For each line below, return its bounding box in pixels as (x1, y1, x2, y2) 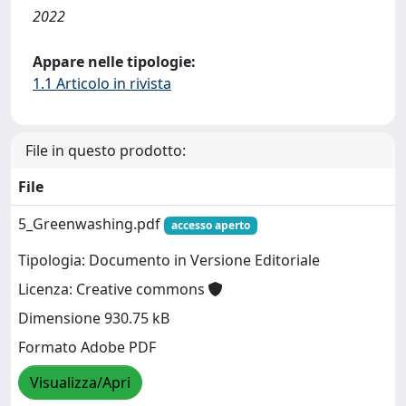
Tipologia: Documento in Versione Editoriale (18, 250, 320, 271)
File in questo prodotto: (25, 140, 186, 160)
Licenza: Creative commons (18, 279, 208, 300)
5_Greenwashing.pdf (18, 214, 164, 234)
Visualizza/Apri (30, 372, 130, 393)
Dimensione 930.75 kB (18, 308, 169, 329)
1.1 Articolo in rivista (33, 73, 171, 93)
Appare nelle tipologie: (33, 52, 196, 72)
